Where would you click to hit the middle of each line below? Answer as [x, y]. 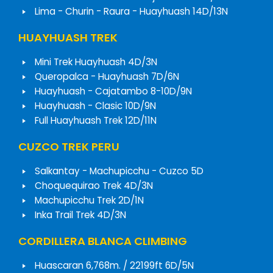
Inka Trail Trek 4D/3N [81, 214]
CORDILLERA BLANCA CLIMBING [103, 241]
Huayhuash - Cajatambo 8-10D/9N [114, 91]
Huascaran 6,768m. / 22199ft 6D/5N [115, 265]
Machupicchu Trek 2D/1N [90, 200]
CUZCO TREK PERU [69, 146]
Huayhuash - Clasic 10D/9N [96, 105]
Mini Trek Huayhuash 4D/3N [96, 62]
